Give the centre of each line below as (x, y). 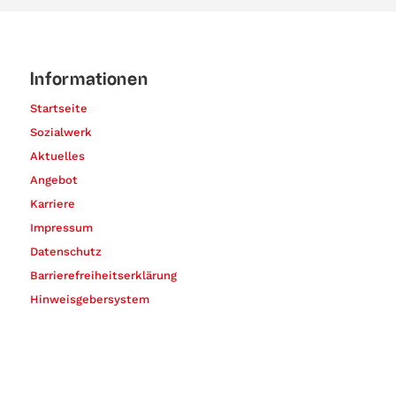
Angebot (53, 179)
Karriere (52, 203)
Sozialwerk (61, 132)
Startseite (58, 108)
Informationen (89, 78)
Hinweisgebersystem (89, 299)
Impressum (61, 227)
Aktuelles (57, 156)
